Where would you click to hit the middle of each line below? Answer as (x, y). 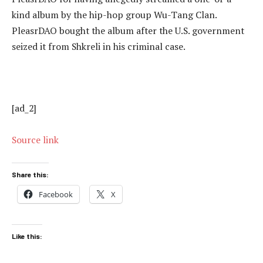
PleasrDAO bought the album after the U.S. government (128, 30)
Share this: (30, 174)
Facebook (56, 194)
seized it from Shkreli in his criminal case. (99, 46)
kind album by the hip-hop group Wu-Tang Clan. (114, 14)
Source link (35, 140)
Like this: (27, 236)
